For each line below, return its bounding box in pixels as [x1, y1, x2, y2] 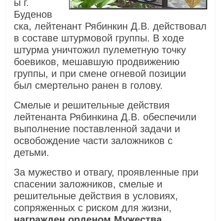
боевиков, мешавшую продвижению [14, 56, 180, 68]
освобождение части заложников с [14, 135, 173, 147]
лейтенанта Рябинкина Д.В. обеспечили [14, 111, 197, 123]
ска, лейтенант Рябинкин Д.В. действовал [14, 21, 207, 32]
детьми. [14, 147, 50, 158]
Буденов [14, 9, 53, 20]
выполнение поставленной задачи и [14, 123, 181, 135]
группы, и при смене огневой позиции [14, 68, 186, 79]
